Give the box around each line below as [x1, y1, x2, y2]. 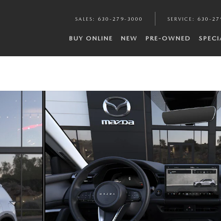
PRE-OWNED [146, 35, 191, 42]
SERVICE [167, 16, 192, 22]
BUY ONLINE [69, 35, 113, 42]
